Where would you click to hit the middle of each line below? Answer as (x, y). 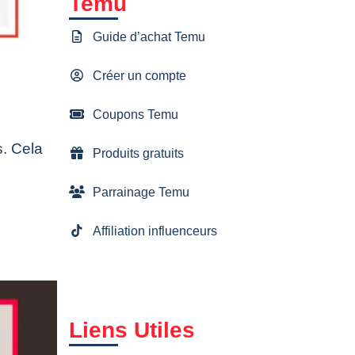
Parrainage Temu (141, 192)
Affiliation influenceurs (155, 231)
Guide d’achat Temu (149, 36)
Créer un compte (140, 75)
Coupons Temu (136, 114)
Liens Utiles (132, 330)
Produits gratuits (139, 153)
